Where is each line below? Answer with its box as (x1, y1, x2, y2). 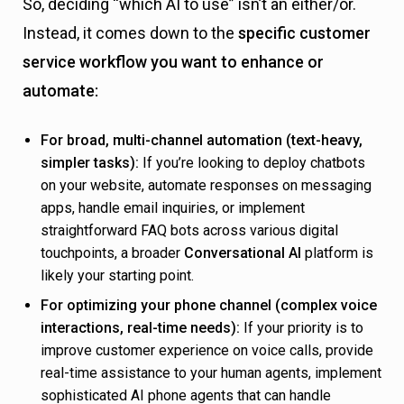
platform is (301, 244, 373, 262)
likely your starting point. (41, 267, 194, 285)
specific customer (238, 23, 371, 43)
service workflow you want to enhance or (23, 52, 324, 72)
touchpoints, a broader (41, 244, 184, 262)
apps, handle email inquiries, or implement (41, 199, 305, 217)
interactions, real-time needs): (41, 319, 240, 337)
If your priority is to (240, 319, 363, 337)
